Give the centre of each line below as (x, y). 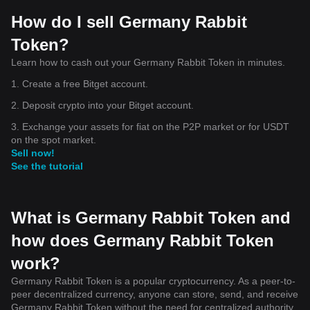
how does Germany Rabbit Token (143, 240)
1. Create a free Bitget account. (80, 83)
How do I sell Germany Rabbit (129, 21)
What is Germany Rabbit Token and (151, 217)
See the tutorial (47, 166)
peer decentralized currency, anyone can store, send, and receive (155, 294)
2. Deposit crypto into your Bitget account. (102, 105)
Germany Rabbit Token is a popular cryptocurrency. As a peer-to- (153, 281)
